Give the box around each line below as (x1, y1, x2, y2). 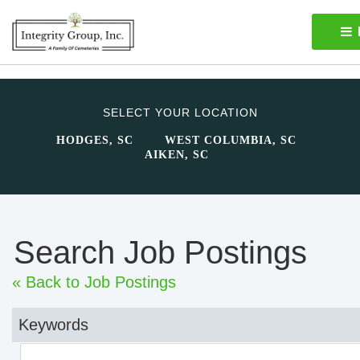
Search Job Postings (14, 235, 307, 270)
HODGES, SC (56, 134, 133, 146)
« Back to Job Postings (12, 273, 176, 291)
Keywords (18, 316, 88, 333)
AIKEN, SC (144, 149, 209, 161)
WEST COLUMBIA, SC (165, 134, 297, 146)
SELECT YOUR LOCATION (102, 106, 258, 119)
